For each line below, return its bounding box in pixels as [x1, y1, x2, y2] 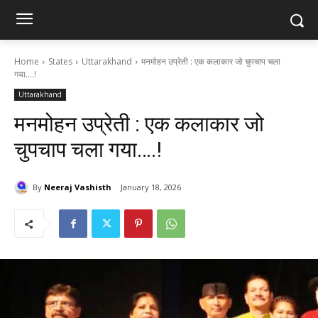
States [48, 55, 72, 67]
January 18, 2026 [121, 182, 181, 193]
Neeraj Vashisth [44, 181, 111, 192]
